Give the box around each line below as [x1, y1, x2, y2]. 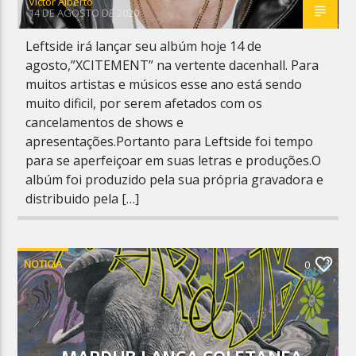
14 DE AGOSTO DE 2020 [29, 5, 140, 20]
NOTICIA [24, 256, 63, 271]
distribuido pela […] [25, 189, 140, 207]
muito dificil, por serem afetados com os [25, 94, 263, 112]
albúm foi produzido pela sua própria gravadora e [25, 170, 324, 188]
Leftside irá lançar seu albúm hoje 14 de [25, 37, 262, 55]
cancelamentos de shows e [25, 113, 184, 131]
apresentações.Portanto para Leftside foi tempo [25, 132, 314, 150]
